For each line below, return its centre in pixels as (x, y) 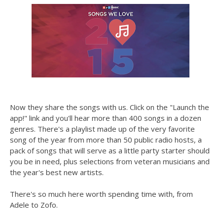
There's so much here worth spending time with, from (101, 194)
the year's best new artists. (57, 172)
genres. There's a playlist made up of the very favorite (102, 129)
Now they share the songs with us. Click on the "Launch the (110, 107)
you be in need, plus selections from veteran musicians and (110, 161)
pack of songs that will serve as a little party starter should (110, 150)
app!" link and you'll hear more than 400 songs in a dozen (106, 118)
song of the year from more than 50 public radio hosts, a (106, 140)
